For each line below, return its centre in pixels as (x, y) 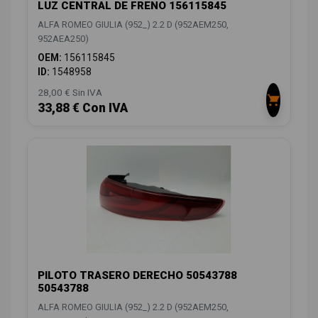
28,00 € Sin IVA (70, 92)
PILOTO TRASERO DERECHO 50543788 (137, 276)
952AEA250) (63, 38)
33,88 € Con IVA (83, 108)
